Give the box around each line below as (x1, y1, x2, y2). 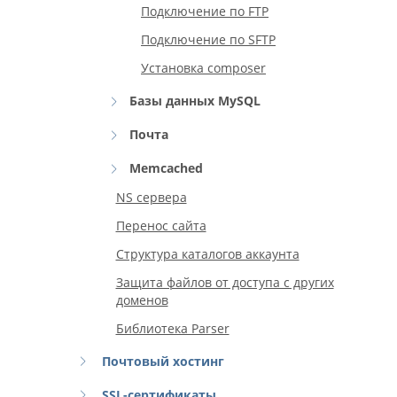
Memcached (128, 160, 203, 176)
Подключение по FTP (141, 3, 269, 19)
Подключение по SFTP (141, 31, 276, 48)
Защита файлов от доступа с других (115, 274, 334, 291)
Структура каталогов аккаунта (115, 245, 300, 262)
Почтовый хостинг (102, 353, 224, 370)
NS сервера (115, 189, 187, 206)
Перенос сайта (115, 217, 206, 234)
